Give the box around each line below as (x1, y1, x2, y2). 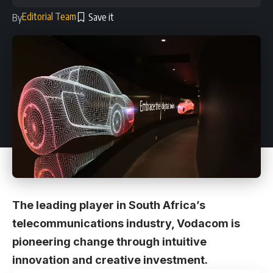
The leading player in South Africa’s (12, 199, 205, 212)
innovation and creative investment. (12, 253, 208, 267)
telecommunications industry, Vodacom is (12, 217, 240, 230)
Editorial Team (22, 10, 76, 23)
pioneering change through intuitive (12, 235, 207, 249)
